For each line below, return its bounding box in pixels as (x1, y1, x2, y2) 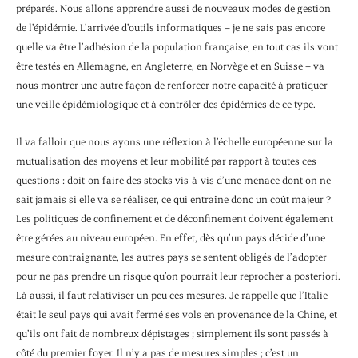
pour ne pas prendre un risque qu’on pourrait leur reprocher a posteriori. (16, 268, 340, 282)
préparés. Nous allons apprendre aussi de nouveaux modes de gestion (16, 2, 331, 15)
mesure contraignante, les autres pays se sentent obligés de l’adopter (16, 249, 327, 263)
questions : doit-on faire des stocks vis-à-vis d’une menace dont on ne (16, 173, 331, 186)
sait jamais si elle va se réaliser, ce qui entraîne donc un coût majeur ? (16, 192, 331, 205)
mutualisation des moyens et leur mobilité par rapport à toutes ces (16, 153, 316, 167)
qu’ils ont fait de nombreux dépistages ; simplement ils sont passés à (16, 326, 328, 340)
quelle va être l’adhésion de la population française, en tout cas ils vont (16, 40, 338, 54)
